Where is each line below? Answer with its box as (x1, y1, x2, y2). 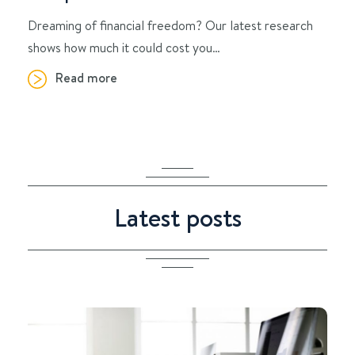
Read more (55, 69, 117, 87)
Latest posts (113, 200, 242, 235)
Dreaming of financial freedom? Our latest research (28, 17, 313, 34)
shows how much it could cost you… (28, 39, 220, 56)
